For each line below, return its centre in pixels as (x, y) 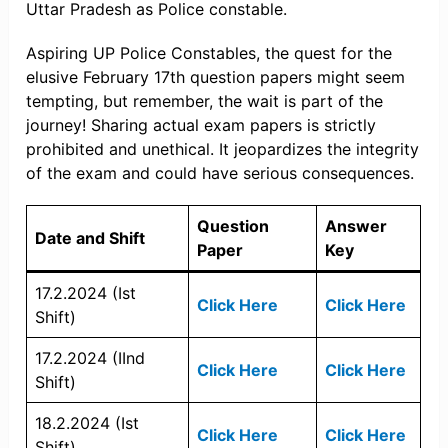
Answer (356, 226)
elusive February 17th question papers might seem (216, 77)
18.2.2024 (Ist (87, 423)
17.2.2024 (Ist (86, 293)
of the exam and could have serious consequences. (220, 173)
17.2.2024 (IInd (90, 358)
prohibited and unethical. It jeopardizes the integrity (223, 149)
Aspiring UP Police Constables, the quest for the (209, 53)
